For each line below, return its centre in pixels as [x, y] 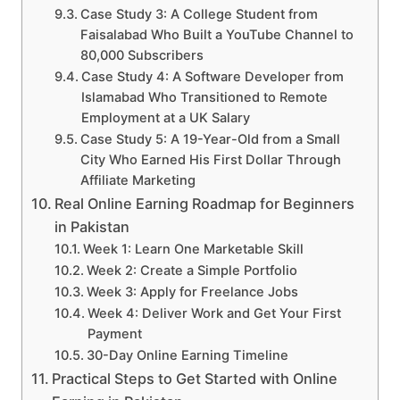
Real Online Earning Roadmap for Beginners [205, 204]
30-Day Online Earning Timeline [187, 356]
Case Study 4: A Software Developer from [212, 77]
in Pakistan [92, 227]
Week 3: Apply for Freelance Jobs [192, 292]
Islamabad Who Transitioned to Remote [204, 98]
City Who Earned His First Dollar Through [210, 160]
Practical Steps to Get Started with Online [195, 379]
